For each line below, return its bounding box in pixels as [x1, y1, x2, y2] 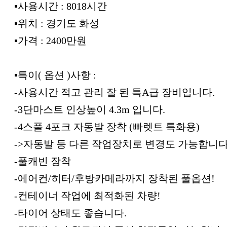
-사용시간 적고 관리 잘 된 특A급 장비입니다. [14, 86, 215, 98]
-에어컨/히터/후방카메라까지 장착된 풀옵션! [14, 172, 215, 184]
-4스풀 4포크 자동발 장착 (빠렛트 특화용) [14, 121, 200, 132]
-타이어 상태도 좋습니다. [14, 207, 127, 218]
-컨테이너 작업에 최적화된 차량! [14, 190, 161, 201]
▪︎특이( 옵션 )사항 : [14, 69, 96, 81]
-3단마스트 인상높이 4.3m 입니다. [14, 103, 165, 115]
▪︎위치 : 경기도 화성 [14, 17, 99, 29]
